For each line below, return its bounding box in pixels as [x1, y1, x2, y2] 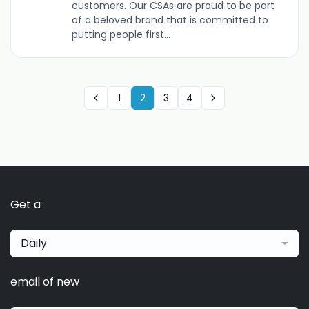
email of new [10, 274, 79, 290]
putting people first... [71, 28, 170, 42]
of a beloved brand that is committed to [71, 13, 268, 28]
